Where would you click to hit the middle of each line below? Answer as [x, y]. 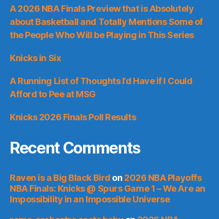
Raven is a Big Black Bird [60, 177]
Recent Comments [75, 148]
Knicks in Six [35, 58]
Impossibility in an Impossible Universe [90, 199]
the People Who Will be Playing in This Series [102, 35]
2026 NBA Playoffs [163, 177]
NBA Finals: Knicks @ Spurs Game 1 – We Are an [108, 188]
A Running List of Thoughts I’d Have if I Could [101, 81]
